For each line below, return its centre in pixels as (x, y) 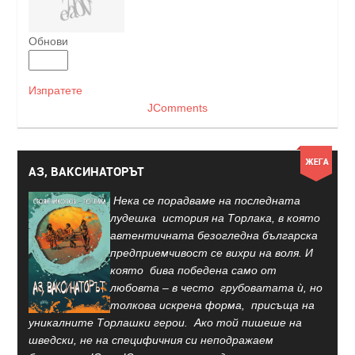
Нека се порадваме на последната (205, 200)
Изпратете (55, 91)
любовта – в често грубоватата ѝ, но (216, 288)
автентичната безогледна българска (216, 235)
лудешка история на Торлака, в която (217, 218)
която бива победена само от (193, 270)
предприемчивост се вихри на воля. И (212, 253)
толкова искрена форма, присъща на (212, 305)
